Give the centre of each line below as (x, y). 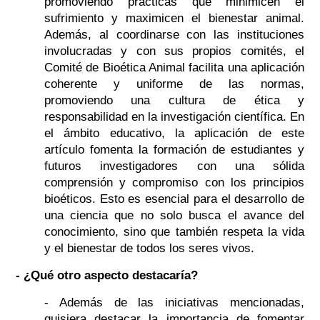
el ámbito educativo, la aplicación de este (174, 134)
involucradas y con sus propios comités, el (174, 51)
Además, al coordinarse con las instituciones (174, 35)
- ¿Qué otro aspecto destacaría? (106, 276)
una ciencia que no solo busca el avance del (174, 216)
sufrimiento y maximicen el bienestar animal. (174, 19)
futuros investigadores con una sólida (174, 166)
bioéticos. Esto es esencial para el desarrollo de (174, 199)
